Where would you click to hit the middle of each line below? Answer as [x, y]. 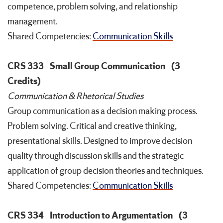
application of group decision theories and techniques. [106, 171]
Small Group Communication [108, 66]
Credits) [24, 81]
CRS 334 [26, 216]
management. [32, 22]
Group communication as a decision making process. [103, 111]
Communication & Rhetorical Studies [75, 96]
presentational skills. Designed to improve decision [100, 141]
